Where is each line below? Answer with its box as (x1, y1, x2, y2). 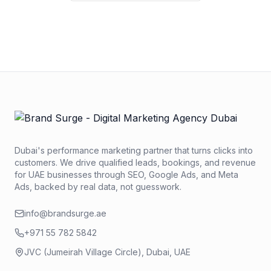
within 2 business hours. (88, 26, 183, 36)
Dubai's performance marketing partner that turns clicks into (15, 145, 253, 155)
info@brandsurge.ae (24, 208, 106, 218)
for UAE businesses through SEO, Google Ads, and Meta (15, 169, 238, 180)
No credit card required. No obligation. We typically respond (15, 14, 256, 24)
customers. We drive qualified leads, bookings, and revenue (15, 157, 256, 168)
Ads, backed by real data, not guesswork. (15, 181, 181, 192)
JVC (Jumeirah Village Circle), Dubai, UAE (24, 247, 191, 257)
